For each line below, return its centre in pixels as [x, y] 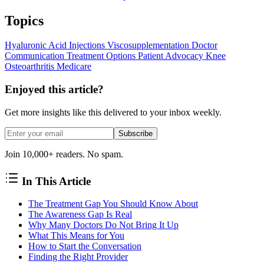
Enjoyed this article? [54, 90]
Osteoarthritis [31, 67]
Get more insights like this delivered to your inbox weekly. [113, 112]
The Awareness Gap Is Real [80, 214]
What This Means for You [76, 236]
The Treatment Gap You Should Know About [113, 204]
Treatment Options [102, 56]
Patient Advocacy [172, 56]
